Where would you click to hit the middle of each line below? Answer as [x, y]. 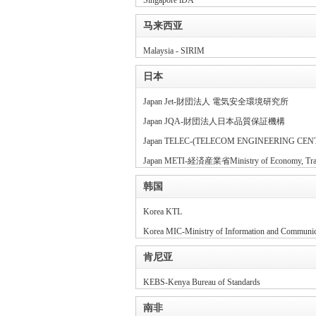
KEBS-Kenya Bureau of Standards [202, 282]
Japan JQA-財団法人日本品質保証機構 [214, 121]
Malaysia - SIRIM [174, 51]
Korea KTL [163, 212]
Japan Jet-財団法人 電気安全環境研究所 [216, 102]
